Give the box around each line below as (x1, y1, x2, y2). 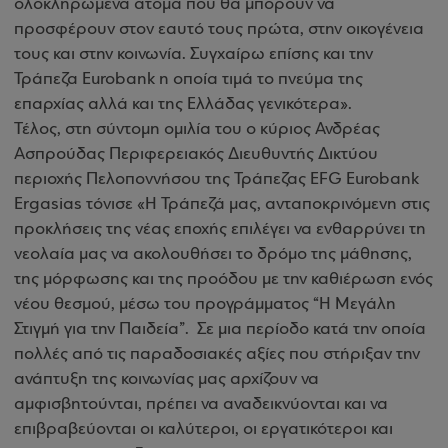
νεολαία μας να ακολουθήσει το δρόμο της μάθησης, (14, 245, 412, 264)
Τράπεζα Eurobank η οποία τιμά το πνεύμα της (14, 70, 363, 89)
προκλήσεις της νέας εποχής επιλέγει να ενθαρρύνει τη (14, 220, 426, 239)
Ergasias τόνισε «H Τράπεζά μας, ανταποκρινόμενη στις (14, 195, 430, 214)
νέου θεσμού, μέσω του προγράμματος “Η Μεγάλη (14, 295, 396, 314)
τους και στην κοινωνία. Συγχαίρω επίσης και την (14, 45, 373, 64)
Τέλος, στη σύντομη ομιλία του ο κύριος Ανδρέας (14, 120, 380, 139)
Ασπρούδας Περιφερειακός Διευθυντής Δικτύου (14, 145, 378, 164)
